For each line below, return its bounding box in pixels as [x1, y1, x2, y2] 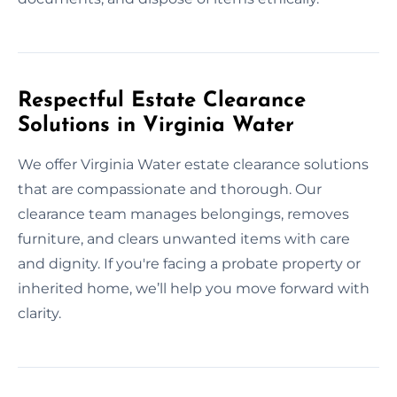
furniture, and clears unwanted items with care [18, 230, 350, 247]
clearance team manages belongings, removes [18, 205, 349, 222]
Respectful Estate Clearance [18, 90, 306, 112]
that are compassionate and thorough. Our [18, 180, 322, 198]
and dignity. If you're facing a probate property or [18, 254, 361, 272]
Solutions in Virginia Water [18, 114, 294, 136]
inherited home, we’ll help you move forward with [18, 279, 370, 297]
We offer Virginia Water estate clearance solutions [18, 155, 369, 173]
